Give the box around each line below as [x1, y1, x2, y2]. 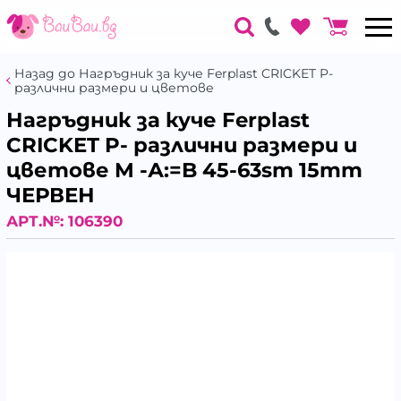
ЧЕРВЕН [6, 183, 95, 208]
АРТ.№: [6, 211, 68, 230]
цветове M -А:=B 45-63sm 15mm [6, 158, 363, 183]
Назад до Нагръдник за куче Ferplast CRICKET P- [13, 65, 333, 81]
